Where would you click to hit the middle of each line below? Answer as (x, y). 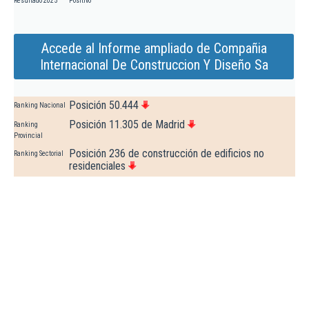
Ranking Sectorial (39, 154)
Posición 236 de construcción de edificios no (167, 154)
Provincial (28, 136)
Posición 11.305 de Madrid (127, 125)
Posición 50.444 (104, 106)
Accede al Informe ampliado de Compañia (154, 49)
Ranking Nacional (40, 106)
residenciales (97, 166)
